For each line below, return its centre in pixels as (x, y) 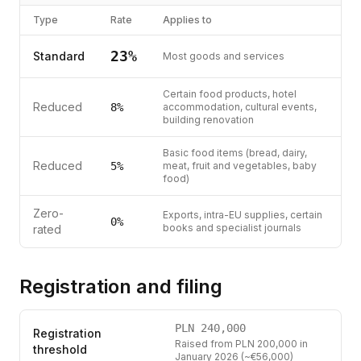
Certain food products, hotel (230, 94)
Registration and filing (121, 286)
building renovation (208, 120)
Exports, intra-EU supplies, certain (243, 215)
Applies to (187, 20)
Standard (59, 56)
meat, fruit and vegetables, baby (240, 166)
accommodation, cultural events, (240, 107)
